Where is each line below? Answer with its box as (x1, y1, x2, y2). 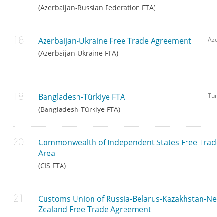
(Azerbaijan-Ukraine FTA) (38, 48, 119, 58)
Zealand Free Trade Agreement (38, 204, 152, 215)
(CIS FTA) (38, 161, 66, 170)
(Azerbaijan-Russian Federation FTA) (38, 3, 156, 13)
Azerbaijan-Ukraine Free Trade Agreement (38, 35, 192, 46)
